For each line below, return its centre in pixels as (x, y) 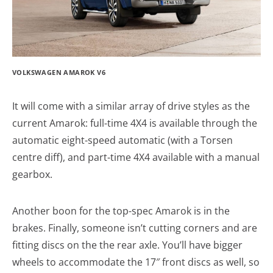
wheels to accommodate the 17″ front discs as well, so (136, 262)
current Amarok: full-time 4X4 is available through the (135, 123)
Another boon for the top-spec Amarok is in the (121, 211)
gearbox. (32, 175)
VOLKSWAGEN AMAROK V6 (59, 73)
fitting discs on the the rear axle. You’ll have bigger (127, 245)
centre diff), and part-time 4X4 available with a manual (136, 158)
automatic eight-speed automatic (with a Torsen (122, 140)
